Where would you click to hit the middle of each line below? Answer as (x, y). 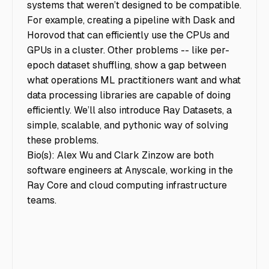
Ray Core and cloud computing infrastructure (127, 186)
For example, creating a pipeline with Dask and (131, 20)
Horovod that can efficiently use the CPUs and (128, 35)
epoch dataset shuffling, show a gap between (127, 65)
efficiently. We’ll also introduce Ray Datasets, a (129, 110)
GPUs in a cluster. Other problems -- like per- (128, 50)
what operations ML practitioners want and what (134, 80)
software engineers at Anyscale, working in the (130, 171)
